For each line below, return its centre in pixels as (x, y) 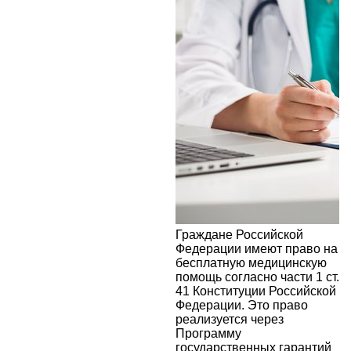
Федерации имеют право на (257, 248)
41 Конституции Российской (256, 291)
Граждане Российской (239, 234)
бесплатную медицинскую (251, 262)
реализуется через (230, 319)
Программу (208, 333)
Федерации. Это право (242, 305)
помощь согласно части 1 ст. (257, 277)
